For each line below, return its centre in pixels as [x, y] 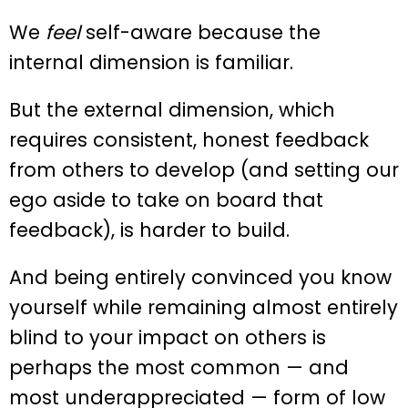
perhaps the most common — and [179, 368]
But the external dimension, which [172, 110]
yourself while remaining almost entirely [204, 308]
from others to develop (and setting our [204, 170]
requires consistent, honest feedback [189, 140]
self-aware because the [200, 33]
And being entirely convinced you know [200, 278]
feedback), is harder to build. [149, 230]
